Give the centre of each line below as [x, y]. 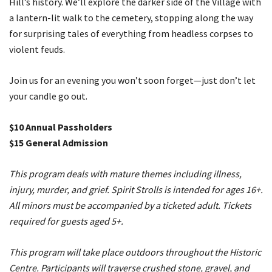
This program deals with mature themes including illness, [125, 173]
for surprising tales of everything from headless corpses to [131, 33]
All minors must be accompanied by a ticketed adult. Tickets [130, 205]
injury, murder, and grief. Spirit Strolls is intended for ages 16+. [136, 189]
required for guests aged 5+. [66, 221]
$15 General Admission [59, 142]
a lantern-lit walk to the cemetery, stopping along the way [131, 17]
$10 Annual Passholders [61, 127]
